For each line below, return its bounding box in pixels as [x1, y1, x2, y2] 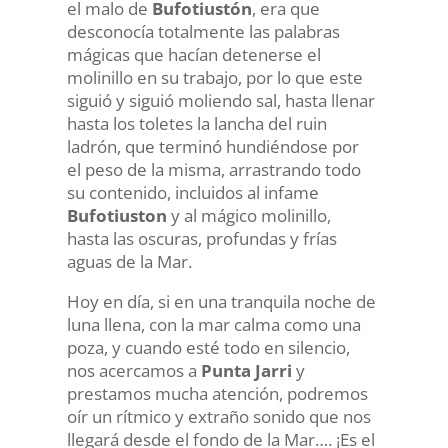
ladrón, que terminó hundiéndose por [66, 135, 359, 158]
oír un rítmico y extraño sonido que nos [66, 405, 371, 428]
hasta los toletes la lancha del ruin [66, 112, 327, 135]
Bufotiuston [66, 204, 167, 227]
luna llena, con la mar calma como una [66, 313, 361, 336]
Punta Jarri [200, 359, 292, 382]
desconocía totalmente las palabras [66, 20, 340, 43]
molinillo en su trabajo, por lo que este [66, 66, 363, 89]
